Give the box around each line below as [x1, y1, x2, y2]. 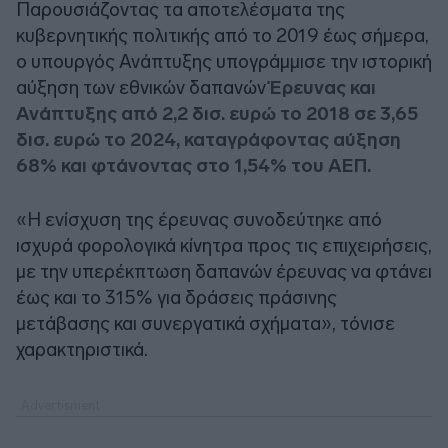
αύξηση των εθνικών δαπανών [16, 75, 270, 99]
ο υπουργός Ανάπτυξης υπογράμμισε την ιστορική [16, 49, 432, 73]
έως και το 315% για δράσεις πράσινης [16, 285, 337, 309]
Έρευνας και [270, 75, 376, 99]
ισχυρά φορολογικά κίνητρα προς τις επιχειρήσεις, [16, 233, 432, 257]
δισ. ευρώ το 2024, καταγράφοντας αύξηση [16, 127, 401, 151]
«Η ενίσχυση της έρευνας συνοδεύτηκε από [16, 207, 382, 231]
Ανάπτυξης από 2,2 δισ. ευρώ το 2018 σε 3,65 [16, 101, 418, 125]
